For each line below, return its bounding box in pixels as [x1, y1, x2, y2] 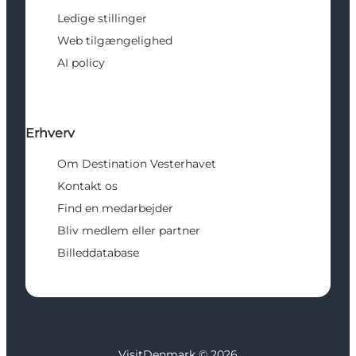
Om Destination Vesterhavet [57, 156, 216, 171]
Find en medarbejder [57, 200, 173, 215]
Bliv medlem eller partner [57, 222, 200, 238]
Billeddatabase [57, 245, 139, 260]
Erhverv [25, 125, 75, 141]
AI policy [57, 55, 105, 70]
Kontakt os [57, 178, 118, 193]
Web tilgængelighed [57, 33, 172, 48]
